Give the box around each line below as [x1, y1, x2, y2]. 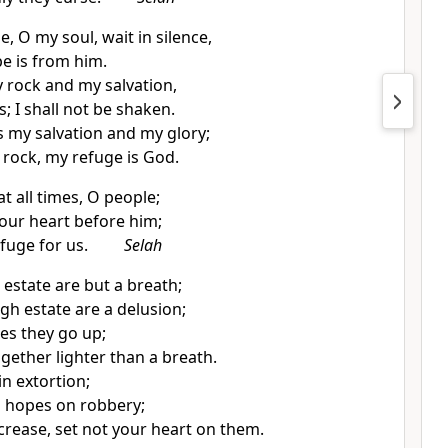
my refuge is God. [44, 146, 179, 168]
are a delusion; [74, 298, 186, 320]
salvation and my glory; [34, 122, 210, 144]
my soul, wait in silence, [34, 26, 212, 48]
